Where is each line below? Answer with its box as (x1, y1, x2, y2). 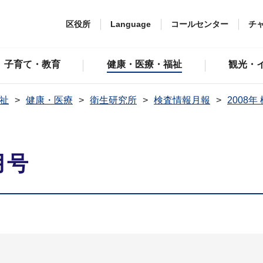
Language (110, 19, 151, 29)
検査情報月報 (154, 95, 210, 105)
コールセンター (171, 19, 228, 29)
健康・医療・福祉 (107, 59, 183, 69)
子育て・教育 (4, 59, 60, 69)
